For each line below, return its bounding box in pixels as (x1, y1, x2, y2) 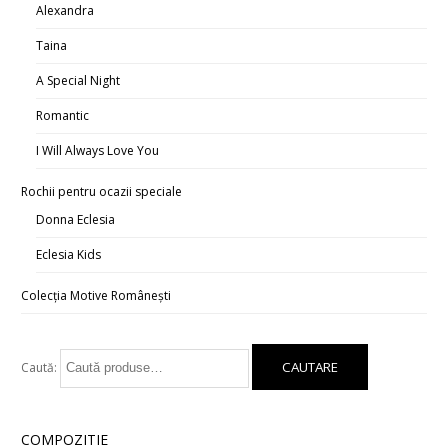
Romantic (36, 106, 90, 124)
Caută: (21, 358, 58, 376)
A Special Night (36, 71, 121, 89)
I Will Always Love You (36, 141, 160, 159)
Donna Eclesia (36, 210, 116, 228)
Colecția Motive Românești (21, 286, 172, 304)
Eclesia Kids (36, 245, 102, 263)
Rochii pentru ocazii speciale (21, 182, 183, 200)
